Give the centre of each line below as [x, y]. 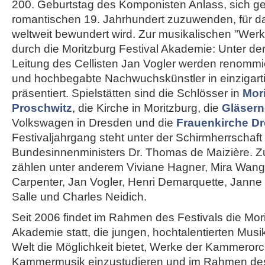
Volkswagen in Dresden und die [94, 123]
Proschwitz [42, 108]
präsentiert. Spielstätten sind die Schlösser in [127, 93]
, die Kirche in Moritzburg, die [147, 108]
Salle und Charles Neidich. [79, 197]
